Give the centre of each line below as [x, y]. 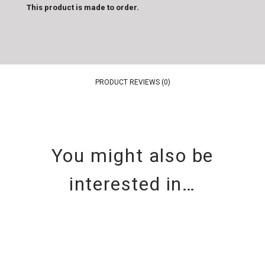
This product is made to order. [83, 8]
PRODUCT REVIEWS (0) [132, 83]
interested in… [132, 184]
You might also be [132, 156]
